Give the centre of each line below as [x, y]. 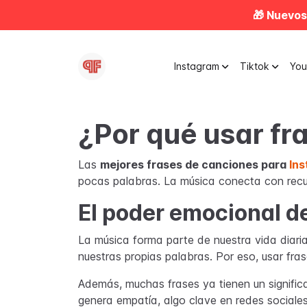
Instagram [197, 66]
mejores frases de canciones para [195, 164]
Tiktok [255, 66]
